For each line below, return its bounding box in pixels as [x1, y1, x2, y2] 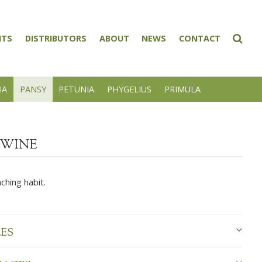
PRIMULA [164, 83, 201, 95]
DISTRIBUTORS [25, 33, 87, 44]
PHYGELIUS [106, 83, 151, 95]
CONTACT [178, 33, 220, 44]
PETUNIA [58, 83, 95, 95]
